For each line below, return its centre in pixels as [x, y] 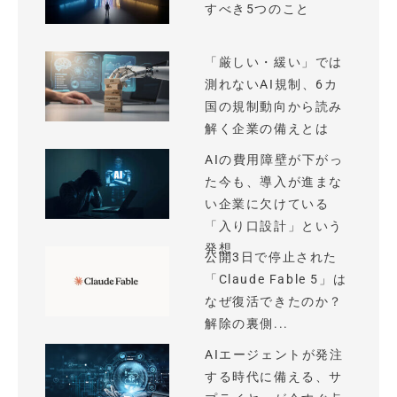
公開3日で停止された [271, 257]
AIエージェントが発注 [274, 354]
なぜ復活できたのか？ [274, 301]
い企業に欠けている [267, 204]
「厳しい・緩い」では [274, 62]
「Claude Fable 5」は [276, 279]
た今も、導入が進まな [274, 182]
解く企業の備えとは [267, 128]
